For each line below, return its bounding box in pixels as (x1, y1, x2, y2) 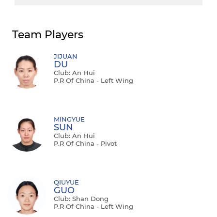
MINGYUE (54, 115, 85, 123)
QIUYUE (54, 178, 79, 186)
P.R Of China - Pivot (54, 139, 117, 147)
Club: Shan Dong (54, 194, 108, 202)
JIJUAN (54, 52, 77, 60)
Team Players (12, 28, 83, 41)
